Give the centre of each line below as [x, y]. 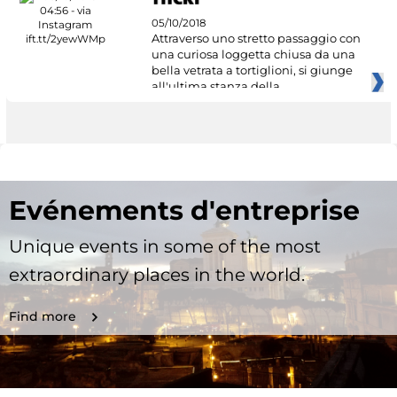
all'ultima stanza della [215, 86]
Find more [43, 316]
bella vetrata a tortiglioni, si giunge [252, 70]
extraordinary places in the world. [157, 274]
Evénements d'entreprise [184, 210]
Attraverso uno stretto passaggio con [256, 39]
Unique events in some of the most [165, 246]
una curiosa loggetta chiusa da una [253, 54]
